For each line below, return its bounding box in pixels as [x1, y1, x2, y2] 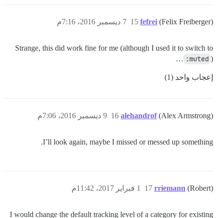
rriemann [154, 184, 185, 193]
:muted [185, 54, 209, 64]
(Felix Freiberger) [159, 18, 213, 26]
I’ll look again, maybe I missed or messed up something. [43, 138, 213, 146]
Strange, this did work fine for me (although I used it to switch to [15, 44, 213, 53]
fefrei [140, 18, 157, 26]
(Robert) [187, 184, 213, 193]
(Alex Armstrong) [159, 111, 213, 120]
